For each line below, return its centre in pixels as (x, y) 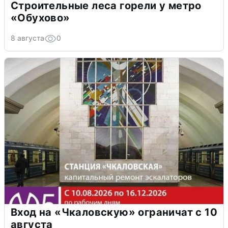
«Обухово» (40, 18)
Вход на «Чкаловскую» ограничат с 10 (114, 212)
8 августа (27, 38)
